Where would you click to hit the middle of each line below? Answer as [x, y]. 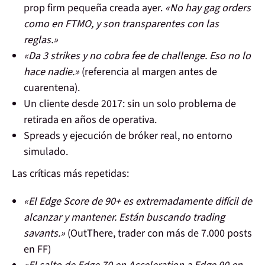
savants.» [44, 234]
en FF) [37, 250]
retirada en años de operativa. [90, 120]
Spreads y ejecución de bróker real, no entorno [128, 136]
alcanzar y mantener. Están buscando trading [124, 218]
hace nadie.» [51, 72]
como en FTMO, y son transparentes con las [121, 24]
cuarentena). [52, 88]
